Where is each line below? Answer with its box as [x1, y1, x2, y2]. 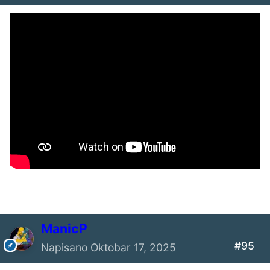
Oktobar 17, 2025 [90, 241, 176, 254]
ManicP [41, 221, 87, 237]
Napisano [41, 241, 90, 254]
